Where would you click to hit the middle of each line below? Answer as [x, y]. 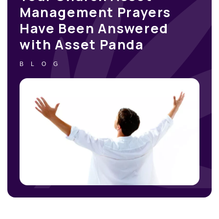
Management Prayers [95, 12]
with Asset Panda [82, 44]
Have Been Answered [94, 28]
